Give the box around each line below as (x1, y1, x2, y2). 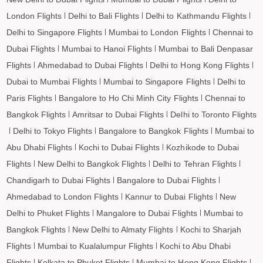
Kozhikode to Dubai (166, 142, 239, 152)
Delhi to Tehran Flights (153, 159, 237, 168)
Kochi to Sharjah (180, 224, 241, 234)
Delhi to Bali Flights (68, 11, 140, 21)
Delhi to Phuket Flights (6, 208, 90, 218)
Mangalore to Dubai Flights (96, 208, 197, 218)
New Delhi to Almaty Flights (72, 224, 174, 234)
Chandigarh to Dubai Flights (6, 175, 111, 185)
